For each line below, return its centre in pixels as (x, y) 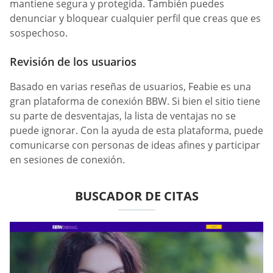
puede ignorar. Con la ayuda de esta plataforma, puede (136, 130)
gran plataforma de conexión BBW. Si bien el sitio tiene (135, 101)
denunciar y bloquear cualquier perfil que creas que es (135, 18)
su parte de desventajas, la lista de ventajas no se (123, 115)
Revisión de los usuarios (73, 61)
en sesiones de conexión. (67, 159)
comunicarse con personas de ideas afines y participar (135, 145)
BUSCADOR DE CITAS (136, 196)
